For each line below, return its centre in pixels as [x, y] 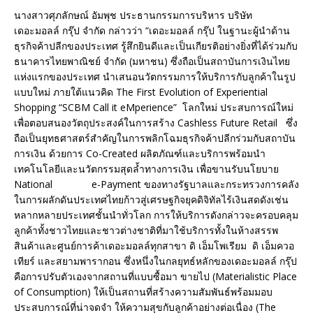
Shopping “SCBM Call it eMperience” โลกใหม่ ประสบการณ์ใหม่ [154, 108]
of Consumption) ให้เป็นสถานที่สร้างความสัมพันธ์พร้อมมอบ [143, 292]
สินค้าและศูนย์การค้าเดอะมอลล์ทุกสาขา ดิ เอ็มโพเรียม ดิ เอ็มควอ [154, 246]
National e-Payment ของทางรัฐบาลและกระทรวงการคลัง [156, 184]
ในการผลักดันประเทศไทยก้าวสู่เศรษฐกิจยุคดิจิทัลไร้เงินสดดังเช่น [151, 200]
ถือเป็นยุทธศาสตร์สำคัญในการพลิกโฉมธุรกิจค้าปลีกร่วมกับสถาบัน [155, 138]
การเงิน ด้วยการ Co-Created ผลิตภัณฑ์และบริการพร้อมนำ [140, 154]
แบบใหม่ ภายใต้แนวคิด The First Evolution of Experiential [141, 92]
